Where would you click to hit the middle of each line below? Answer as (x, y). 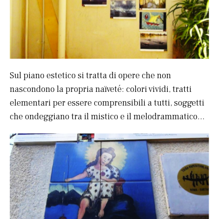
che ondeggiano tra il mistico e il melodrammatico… (107, 117)
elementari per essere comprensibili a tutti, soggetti (107, 103)
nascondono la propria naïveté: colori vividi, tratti (101, 89)
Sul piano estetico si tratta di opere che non (90, 76)
